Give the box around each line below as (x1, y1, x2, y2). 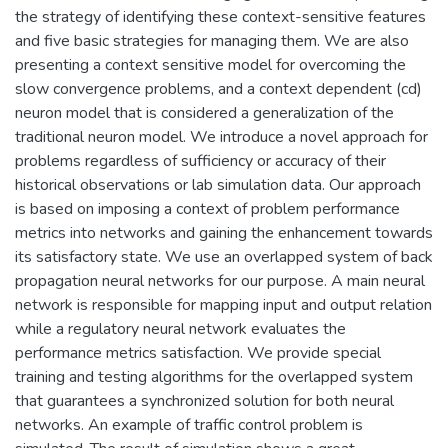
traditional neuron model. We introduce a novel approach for (15, 125, 428, 148)
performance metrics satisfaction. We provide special (15, 341, 381, 364)
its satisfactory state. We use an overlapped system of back (15, 245, 433, 268)
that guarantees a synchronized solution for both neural (15, 389, 394, 412)
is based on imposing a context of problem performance (15, 197, 400, 220)
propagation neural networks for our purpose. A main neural (15, 269, 425, 292)
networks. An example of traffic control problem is (15, 413, 363, 436)
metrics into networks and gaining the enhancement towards (15, 221, 433, 244)
